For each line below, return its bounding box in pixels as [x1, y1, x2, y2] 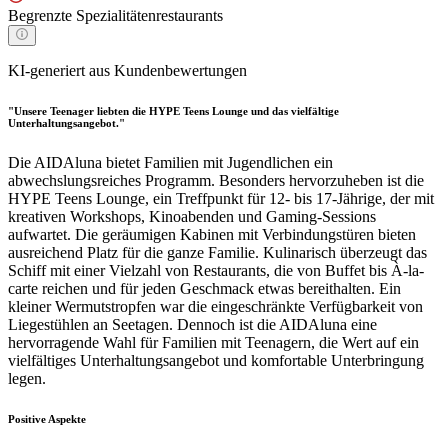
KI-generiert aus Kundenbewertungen [8, 61, 247, 79]
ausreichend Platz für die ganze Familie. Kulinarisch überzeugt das [8, 243, 427, 261]
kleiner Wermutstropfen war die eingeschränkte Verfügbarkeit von [8, 297, 423, 315]
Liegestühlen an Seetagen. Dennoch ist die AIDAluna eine [8, 315, 377, 333]
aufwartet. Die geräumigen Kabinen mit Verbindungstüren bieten [8, 225, 416, 243]
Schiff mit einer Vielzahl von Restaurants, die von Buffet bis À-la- [8, 261, 424, 279]
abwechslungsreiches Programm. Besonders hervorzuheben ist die [8, 171, 424, 189]
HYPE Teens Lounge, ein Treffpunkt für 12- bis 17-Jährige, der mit [8, 189, 434, 207]
